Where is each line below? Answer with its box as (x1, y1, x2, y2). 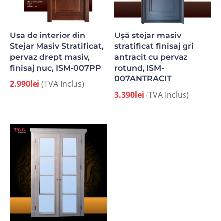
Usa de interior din (10, 30, 85, 40)
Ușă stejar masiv (114, 30, 182, 40)
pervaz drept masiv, (10, 51, 90, 62)
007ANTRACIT (114, 73, 172, 83)
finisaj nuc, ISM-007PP (10, 62, 101, 73)
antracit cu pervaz (114, 51, 188, 62)
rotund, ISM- (114, 62, 165, 73)
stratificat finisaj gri (114, 40, 194, 51)
